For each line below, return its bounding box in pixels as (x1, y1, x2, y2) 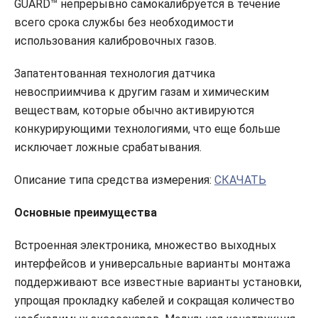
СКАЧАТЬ (214, 173, 266, 187)
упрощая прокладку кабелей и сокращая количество (14, 294, 295, 308)
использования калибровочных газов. (14, 34, 216, 48)
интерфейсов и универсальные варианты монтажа (14, 257, 290, 271)
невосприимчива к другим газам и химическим (14, 85, 269, 99)
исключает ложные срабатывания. (14, 141, 202, 155)
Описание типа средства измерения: (14, 173, 214, 187)
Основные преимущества (14, 206, 157, 220)
